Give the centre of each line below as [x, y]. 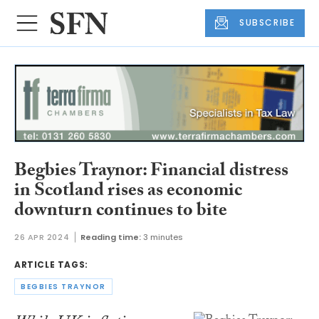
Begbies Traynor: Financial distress [151, 172]
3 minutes [163, 237]
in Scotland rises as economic [128, 192]
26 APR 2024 [42, 237]
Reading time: [111, 237]
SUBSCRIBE [267, 23]
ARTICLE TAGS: [51, 265]
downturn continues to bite [121, 212]
